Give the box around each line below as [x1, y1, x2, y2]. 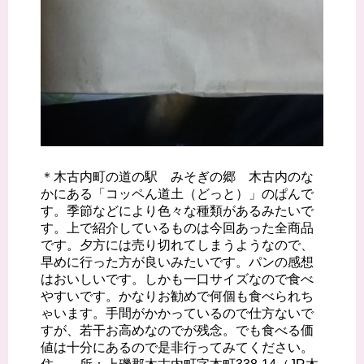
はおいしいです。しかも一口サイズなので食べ [41, 271, 314, 286]
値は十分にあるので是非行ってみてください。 [41, 340, 314, 354]
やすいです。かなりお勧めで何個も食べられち [41, 288, 314, 303]
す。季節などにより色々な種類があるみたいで [41, 203, 314, 218]
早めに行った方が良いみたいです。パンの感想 [41, 254, 314, 269]
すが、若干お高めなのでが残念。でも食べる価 [41, 323, 314, 337]
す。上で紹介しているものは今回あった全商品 [41, 220, 314, 235]
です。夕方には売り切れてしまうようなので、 [41, 237, 314, 252]
